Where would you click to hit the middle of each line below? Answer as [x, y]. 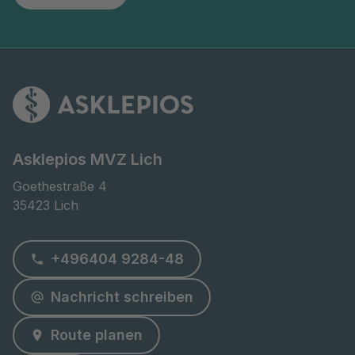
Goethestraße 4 [60, 186]
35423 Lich [46, 205]
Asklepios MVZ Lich [88, 159]
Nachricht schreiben [122, 296]
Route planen [97, 334]
